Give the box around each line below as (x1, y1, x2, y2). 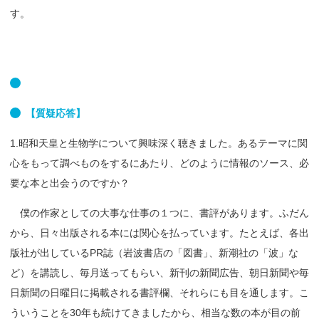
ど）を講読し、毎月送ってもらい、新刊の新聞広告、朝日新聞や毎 (10, 266, 309, 278)
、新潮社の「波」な (209, 246, 299, 258)
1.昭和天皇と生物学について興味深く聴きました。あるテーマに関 (10, 137, 308, 149)
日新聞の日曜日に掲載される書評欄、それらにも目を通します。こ (10, 286, 309, 298)
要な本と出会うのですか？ (10, 177, 130, 189)
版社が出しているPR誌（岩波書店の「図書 (10, 246, 203, 258)
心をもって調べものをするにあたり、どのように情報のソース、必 (10, 157, 309, 169)
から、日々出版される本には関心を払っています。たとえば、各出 (10, 226, 309, 239)
